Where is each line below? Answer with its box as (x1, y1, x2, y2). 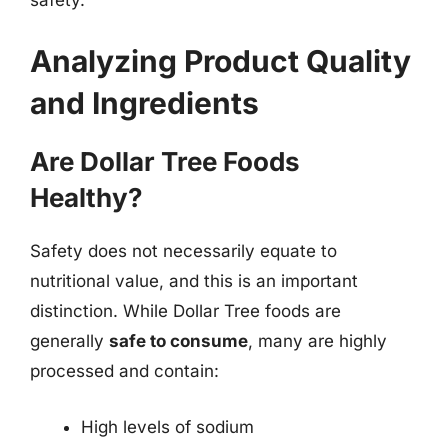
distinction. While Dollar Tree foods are (30, 301, 341, 321)
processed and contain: (30, 361, 219, 381)
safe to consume (109, 331, 248, 351)
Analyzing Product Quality (30, 43, 411, 79)
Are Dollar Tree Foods (30, 146, 300, 177)
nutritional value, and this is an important (30, 271, 358, 291)
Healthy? (30, 182, 143, 213)
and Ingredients (30, 85, 259, 121)
